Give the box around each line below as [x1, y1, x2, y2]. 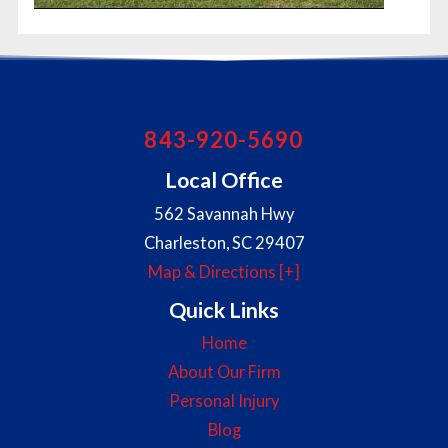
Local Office [165, 166, 283, 193]
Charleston [143, 232, 226, 252]
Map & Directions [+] [148, 261, 300, 281]
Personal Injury [169, 391, 279, 411]
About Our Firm [167, 362, 281, 382]
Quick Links [169, 296, 279, 323]
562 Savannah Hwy [154, 203, 294, 223]
